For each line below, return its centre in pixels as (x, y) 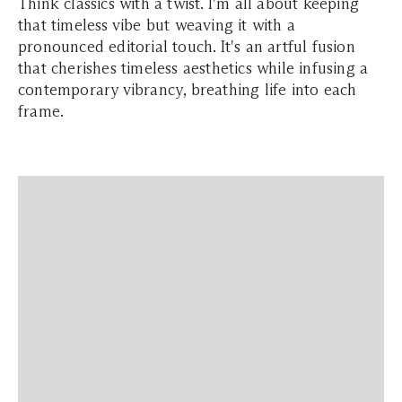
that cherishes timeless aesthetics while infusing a (193, 68)
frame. (41, 111)
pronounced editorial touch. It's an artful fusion (187, 47)
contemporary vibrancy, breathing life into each (188, 90)
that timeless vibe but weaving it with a (157, 25)
